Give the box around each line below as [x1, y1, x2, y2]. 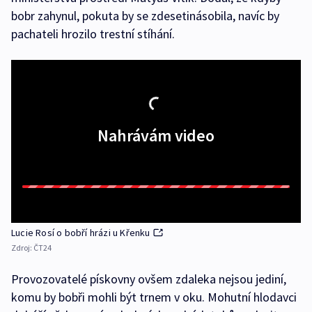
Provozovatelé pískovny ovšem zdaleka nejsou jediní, [11, 271, 286, 288]
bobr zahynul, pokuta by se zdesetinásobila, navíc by [11, 8, 279, 24]
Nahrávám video [97, 125, 214, 147]
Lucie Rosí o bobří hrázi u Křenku [11, 226, 150, 240]
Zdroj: [11, 242, 33, 253]
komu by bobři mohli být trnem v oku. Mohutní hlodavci [11, 289, 297, 306]
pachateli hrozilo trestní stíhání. [11, 26, 175, 42]
